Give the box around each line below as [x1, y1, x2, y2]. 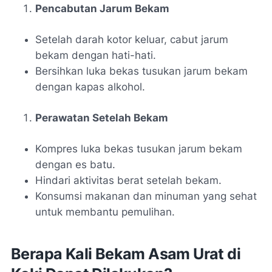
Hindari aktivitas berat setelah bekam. [35, 174, 222, 186]
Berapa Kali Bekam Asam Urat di [11, 244, 240, 263]
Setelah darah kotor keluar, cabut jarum [35, 33, 228, 46]
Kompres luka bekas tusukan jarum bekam [35, 142, 242, 155]
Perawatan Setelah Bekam [35, 111, 168, 124]
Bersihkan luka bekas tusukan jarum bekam [35, 64, 248, 77]
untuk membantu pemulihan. [35, 205, 175, 218]
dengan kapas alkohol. [35, 80, 145, 93]
